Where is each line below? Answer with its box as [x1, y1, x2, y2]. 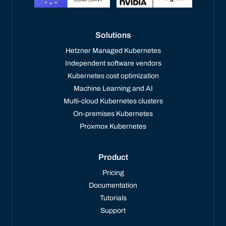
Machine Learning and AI [73, 85, 153, 93]
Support [100, 207, 126, 215]
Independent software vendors [65, 60, 161, 68]
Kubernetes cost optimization [67, 72, 159, 80]
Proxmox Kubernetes [80, 123, 146, 131]
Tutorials [99, 194, 127, 202]
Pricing [102, 169, 124, 177]
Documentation [89, 182, 137, 190]
